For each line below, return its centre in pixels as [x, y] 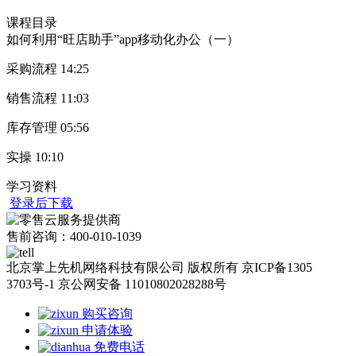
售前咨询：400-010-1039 [74, 236]
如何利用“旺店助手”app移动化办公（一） [123, 39]
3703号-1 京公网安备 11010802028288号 [116, 284]
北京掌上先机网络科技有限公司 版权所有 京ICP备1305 [159, 267]
